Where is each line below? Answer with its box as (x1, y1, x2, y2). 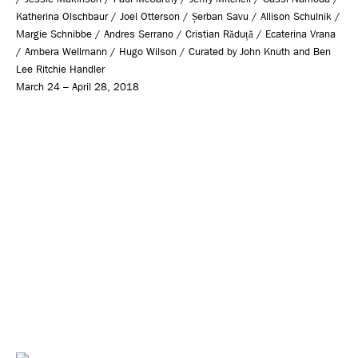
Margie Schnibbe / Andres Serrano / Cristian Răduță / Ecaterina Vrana (16, 27, 336, 40)
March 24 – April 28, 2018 (16, 80, 139, 93)
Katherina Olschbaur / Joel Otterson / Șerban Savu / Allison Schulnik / (16, 10, 340, 22)
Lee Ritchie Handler (16, 62, 105, 75)
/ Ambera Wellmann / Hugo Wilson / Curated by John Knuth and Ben (16, 45, 331, 58)
